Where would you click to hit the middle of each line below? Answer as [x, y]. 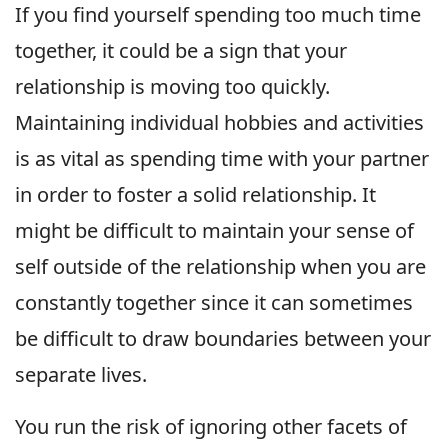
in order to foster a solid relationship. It [195, 194]
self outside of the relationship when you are [220, 266]
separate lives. [81, 374]
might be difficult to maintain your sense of [214, 230]
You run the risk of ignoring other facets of [211, 426]
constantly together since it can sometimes [214, 302]
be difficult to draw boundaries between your [223, 338]
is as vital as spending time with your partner [222, 158]
